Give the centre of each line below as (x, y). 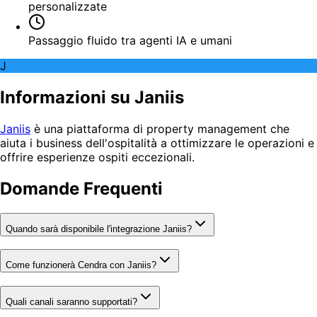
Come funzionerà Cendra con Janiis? (81, 265)
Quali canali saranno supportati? (71, 302)
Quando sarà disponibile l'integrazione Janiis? (99, 229)
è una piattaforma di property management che (160, 128)
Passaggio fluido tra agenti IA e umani (130, 41)
